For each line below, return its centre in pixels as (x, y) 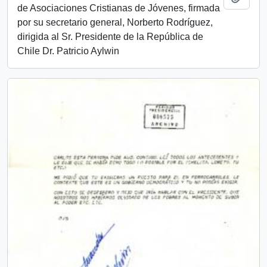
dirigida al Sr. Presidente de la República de (110, 36)
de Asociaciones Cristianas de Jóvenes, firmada (119, 8)
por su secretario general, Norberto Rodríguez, (115, 22)
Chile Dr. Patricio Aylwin (68, 51)
